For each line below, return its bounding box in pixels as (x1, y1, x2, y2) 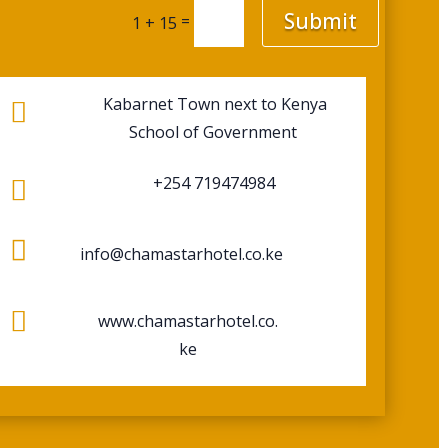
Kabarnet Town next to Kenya (99, 93, 328, 116)
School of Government (129, 121, 298, 144)
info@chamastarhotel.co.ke (80, 243, 284, 266)
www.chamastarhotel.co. (97, 309, 278, 332)
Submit (283, 7, 357, 36)
